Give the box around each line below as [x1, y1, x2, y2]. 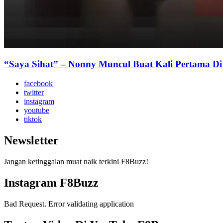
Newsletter [4, 134, 59, 147]
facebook [24, 79, 53, 88]
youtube [24, 106, 49, 115]
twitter [24, 88, 44, 97]
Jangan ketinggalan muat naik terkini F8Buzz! [4, 157, 148, 166]
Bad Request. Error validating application [4, 199, 134, 208]
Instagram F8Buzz [4, 176, 99, 189]
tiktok [24, 115, 42, 124]
